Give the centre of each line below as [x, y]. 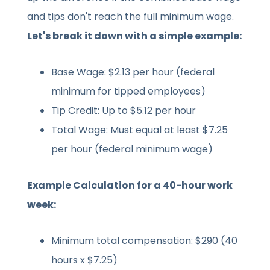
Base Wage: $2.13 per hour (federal [133, 72]
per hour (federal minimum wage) [132, 149]
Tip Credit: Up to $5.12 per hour [124, 111]
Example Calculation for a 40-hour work [130, 186]
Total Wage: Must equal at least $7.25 [140, 130]
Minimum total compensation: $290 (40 [145, 241]
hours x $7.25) [85, 260]
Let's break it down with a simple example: [135, 36]
